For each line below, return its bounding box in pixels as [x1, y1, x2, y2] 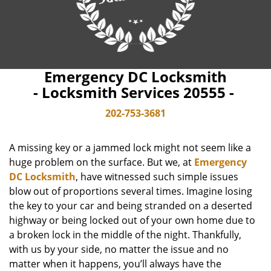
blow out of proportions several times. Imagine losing [9, 184, 252, 198]
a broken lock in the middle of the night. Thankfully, [9, 228, 241, 241]
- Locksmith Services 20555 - [33, 82, 238, 102]
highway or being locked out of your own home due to [9, 214, 255, 227]
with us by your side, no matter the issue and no [9, 243, 229, 256]
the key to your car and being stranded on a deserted [9, 199, 252, 212]
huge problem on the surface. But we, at [9, 155, 194, 169]
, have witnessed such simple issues [76, 170, 238, 183]
